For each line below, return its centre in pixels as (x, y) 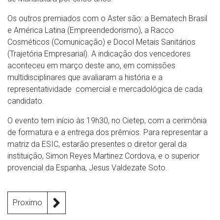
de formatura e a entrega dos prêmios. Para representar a (108, 132)
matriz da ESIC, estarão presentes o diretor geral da (97, 144)
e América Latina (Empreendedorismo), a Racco (91, 30)
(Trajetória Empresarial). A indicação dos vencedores (99, 54)
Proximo (27, 203)
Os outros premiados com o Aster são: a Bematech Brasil (107, 18)
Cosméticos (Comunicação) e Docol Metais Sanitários (101, 42)
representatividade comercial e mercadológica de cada (105, 89)
